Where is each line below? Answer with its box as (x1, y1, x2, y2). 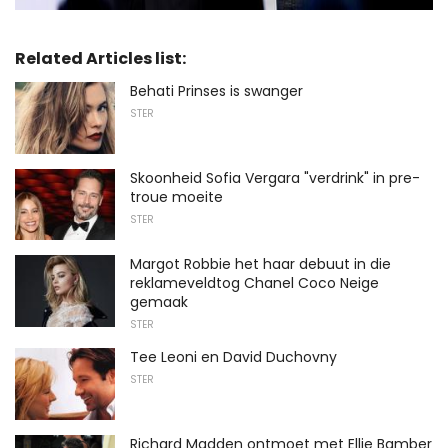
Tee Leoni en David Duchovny (130, 347, 337, 368)
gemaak (130, 292, 188, 313)
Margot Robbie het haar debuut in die (130, 254, 391, 275)
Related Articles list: (15, 47, 186, 71)
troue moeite (130, 186, 223, 207)
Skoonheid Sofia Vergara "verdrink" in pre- (130, 167, 420, 188)
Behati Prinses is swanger (130, 81, 303, 102)
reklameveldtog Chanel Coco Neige (130, 273, 379, 294)
